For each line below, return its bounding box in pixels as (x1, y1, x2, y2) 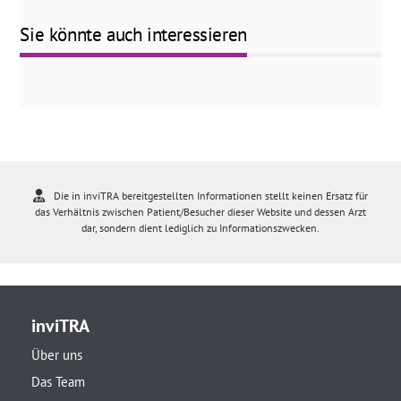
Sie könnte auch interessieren (20, 22, 247, 47)
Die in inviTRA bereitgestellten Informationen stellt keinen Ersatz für (54, 189, 368, 202)
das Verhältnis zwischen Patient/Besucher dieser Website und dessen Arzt (35, 205, 366, 218)
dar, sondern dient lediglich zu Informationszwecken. (81, 221, 320, 235)
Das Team (31, 373, 85, 390)
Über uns (31, 346, 82, 363)
